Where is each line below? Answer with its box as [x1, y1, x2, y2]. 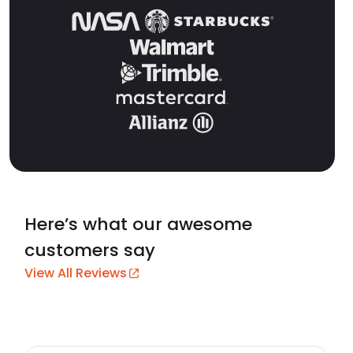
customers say [24, 238, 155, 263]
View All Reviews [24, 264, 127, 283]
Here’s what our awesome [24, 212, 252, 237]
